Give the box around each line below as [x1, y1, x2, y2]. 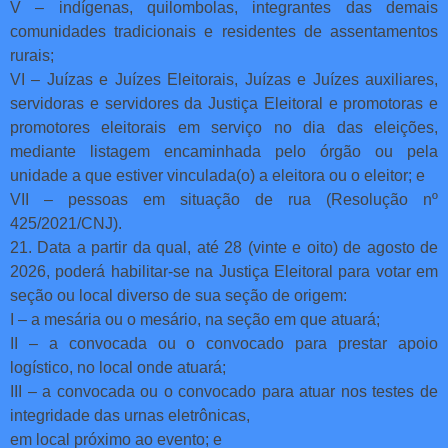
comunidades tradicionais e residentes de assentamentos [10, 22, 438, 40]
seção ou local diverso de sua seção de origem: [10, 286, 347, 304]
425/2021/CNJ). [10, 214, 122, 232]
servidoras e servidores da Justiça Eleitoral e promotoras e [10, 94, 438, 112]
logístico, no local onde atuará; [10, 358, 226, 376]
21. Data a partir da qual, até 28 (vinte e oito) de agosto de [10, 238, 438, 256]
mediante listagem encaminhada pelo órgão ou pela [10, 142, 438, 160]
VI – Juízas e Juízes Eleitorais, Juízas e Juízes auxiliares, [10, 70, 438, 88]
